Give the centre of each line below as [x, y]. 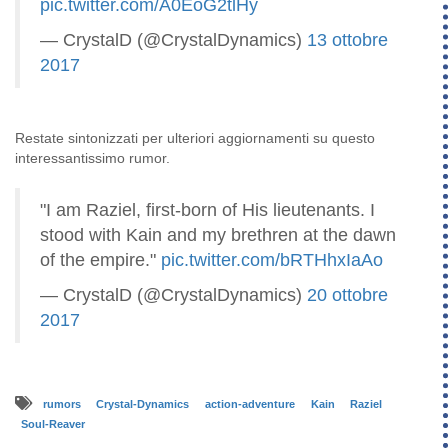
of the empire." [100, 260]
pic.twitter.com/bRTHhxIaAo [272, 260]
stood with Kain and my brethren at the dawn [218, 235]
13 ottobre [347, 40]
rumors [63, 404]
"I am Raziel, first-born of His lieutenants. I [207, 210]
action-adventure [251, 404]
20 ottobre [347, 295]
